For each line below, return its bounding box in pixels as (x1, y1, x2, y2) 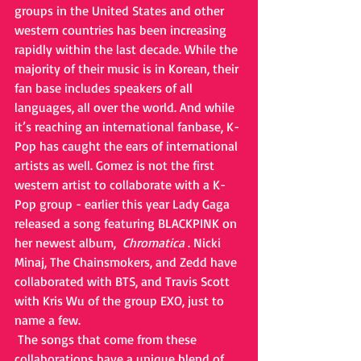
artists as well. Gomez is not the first (15, 157, 218, 173)
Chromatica (122, 234, 185, 251)
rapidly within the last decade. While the (15, 41, 241, 57)
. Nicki (185, 234, 224, 251)
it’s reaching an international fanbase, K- (15, 118, 239, 135)
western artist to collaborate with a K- (15, 176, 226, 193)
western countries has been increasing (15, 22, 230, 38)
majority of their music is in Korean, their (15, 60, 242, 77)
